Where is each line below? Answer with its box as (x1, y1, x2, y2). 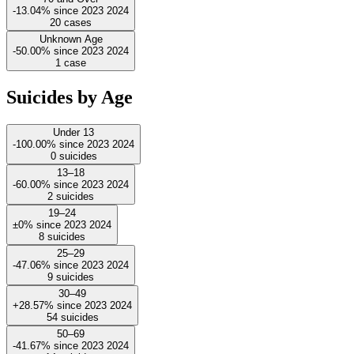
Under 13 (53, 126, 94, 138)
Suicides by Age (6, 86, 133, 107)
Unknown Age (39, 32, 103, 45)
